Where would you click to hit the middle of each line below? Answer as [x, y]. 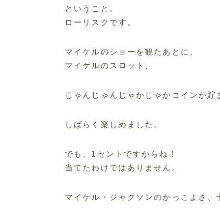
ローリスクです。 [101, 23]
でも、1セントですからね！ [121, 154]
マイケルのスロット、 [110, 66]
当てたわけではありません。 [123, 168]
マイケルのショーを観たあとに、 [132, 52]
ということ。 [92, 9]
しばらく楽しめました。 [114, 125]
